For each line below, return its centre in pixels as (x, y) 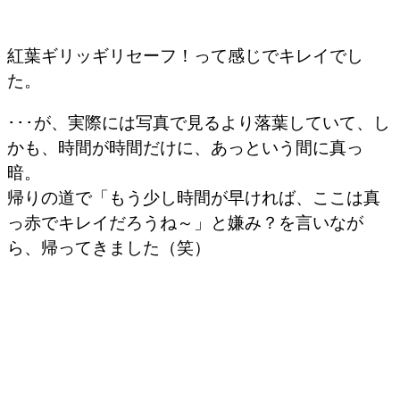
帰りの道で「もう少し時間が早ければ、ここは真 (194, 198)
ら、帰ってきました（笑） (109, 248)
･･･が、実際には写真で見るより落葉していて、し (199, 123)
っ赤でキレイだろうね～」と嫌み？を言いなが (185, 223)
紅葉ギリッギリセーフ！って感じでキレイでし (185, 55)
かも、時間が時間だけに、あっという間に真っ (185, 148)
